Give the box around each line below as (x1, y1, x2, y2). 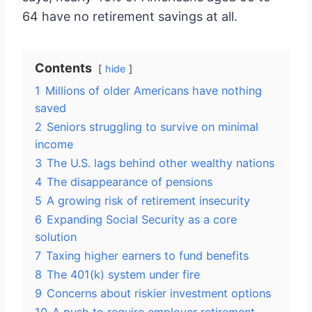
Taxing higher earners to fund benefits (46, 249, 249, 263)
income (35, 137, 73, 151)
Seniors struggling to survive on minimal (47, 120, 258, 134)
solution (35, 230, 77, 244)
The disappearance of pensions (47, 175, 212, 189)
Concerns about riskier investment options (47, 286, 271, 300)
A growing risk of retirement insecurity (47, 194, 250, 208)
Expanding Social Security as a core (47, 212, 237, 226)
